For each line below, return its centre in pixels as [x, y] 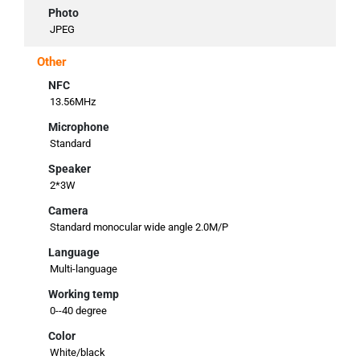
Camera [68, 210]
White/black [78, 352]
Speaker [70, 168]
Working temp [84, 294]
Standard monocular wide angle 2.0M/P [139, 227]
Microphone [79, 127]
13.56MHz [73, 101]
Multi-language [84, 268]
